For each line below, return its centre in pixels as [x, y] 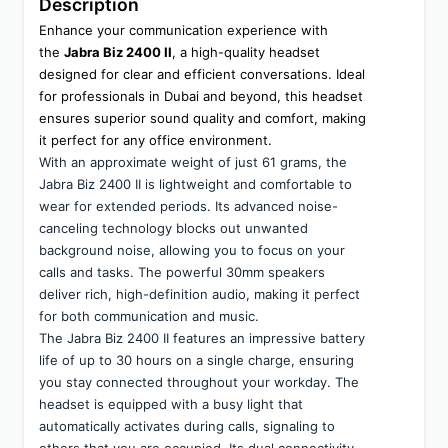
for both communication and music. [149, 316]
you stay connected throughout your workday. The [199, 382]
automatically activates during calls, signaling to [187, 426]
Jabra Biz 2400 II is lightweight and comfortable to [195, 184]
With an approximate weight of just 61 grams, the [193, 162]
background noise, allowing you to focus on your [192, 250]
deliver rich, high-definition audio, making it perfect [199, 294]
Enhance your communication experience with [183, 30]
